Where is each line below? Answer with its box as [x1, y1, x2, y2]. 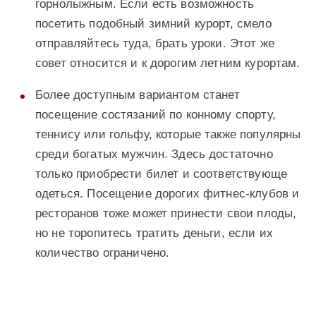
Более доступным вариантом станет [35, 87, 240, 102]
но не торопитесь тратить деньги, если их [35, 226, 273, 240]
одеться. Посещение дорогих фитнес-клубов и [35, 186, 300, 200]
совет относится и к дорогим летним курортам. [35, 56, 300, 70]
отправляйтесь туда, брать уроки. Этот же [35, 36, 274, 50]
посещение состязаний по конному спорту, [35, 107, 276, 121]
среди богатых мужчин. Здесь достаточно [35, 147, 273, 161]
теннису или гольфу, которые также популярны [35, 127, 301, 141]
